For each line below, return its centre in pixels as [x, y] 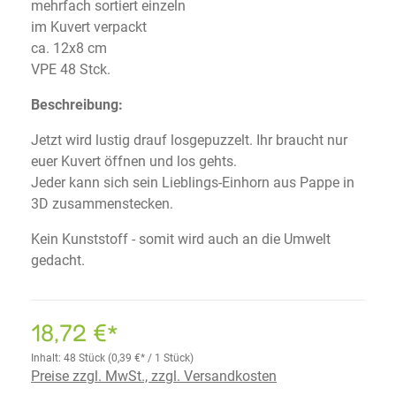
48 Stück [86, 358]
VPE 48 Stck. [71, 69]
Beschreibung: [77, 105]
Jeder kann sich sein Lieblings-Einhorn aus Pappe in [193, 183]
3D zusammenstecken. [102, 204]
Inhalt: [47, 358]
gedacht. [58, 260]
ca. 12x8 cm [69, 48]
